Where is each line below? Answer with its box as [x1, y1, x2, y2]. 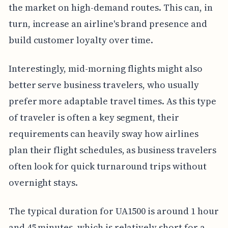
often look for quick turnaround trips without [8, 159, 207, 173]
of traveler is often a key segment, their [8, 110, 179, 124]
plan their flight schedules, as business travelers [8, 143, 217, 156]
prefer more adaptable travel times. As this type [8, 94, 216, 107]
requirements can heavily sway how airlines [8, 127, 198, 140]
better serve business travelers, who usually [8, 78, 199, 91]
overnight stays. [8, 176, 78, 189]
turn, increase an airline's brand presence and [8, 17, 207, 30]
